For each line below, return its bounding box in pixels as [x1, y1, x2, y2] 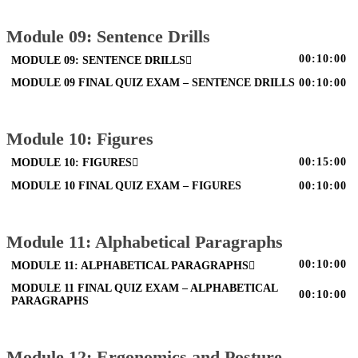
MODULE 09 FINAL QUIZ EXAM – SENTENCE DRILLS [11, 77, 296, 89]
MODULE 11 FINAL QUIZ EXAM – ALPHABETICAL [11, 282, 278, 295]
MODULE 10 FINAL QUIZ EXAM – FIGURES [11, 179, 242, 192]
